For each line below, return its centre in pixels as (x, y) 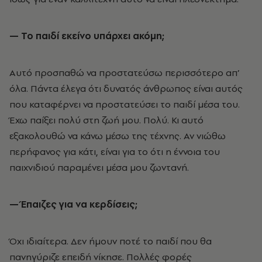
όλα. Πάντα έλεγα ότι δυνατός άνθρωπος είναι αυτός (126, 88)
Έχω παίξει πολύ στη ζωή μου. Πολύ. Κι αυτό (106, 120)
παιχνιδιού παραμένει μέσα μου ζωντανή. (99, 167)
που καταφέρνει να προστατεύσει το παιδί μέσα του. (125, 104)
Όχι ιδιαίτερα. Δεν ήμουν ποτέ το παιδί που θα (111, 241)
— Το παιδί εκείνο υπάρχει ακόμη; (87, 35)
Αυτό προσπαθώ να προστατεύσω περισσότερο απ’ (125, 72)
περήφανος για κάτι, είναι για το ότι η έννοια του (115, 151)
